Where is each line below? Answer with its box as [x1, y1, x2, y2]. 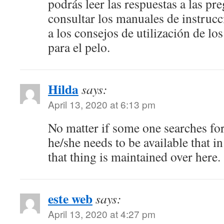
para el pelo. [48, 38, 110, 55]
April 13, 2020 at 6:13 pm [48, 97, 155, 111]
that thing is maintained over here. [48, 148, 220, 165]
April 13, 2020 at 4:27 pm [48, 207, 155, 220]
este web [48, 189, 92, 208]
